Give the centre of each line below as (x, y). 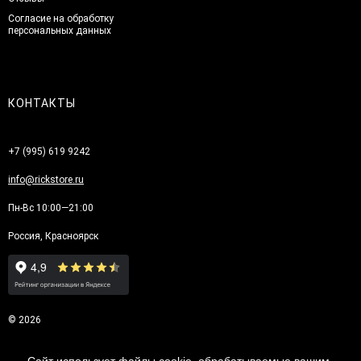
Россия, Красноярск (53, 236)
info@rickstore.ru (46, 179)
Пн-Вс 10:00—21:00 (51, 207)
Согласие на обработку (61, 18)
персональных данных (60, 30)
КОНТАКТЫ (42, 103)
